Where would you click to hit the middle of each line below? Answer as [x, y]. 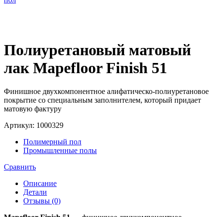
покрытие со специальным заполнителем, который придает [102, 100]
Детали [35, 192]
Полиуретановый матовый [97, 50]
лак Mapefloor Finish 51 [85, 68]
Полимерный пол [52, 142]
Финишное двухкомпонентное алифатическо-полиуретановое [106, 92]
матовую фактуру [33, 109]
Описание [40, 184]
